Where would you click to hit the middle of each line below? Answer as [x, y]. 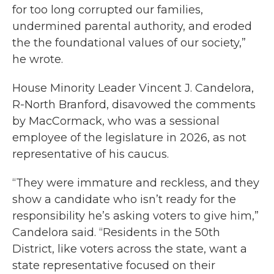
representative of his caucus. [91, 154]
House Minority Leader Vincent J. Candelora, [133, 88]
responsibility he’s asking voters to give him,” [135, 216]
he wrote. [38, 60]
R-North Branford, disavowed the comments [134, 105]
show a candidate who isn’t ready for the [124, 200]
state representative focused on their [114, 266]
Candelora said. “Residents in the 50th [116, 233]
